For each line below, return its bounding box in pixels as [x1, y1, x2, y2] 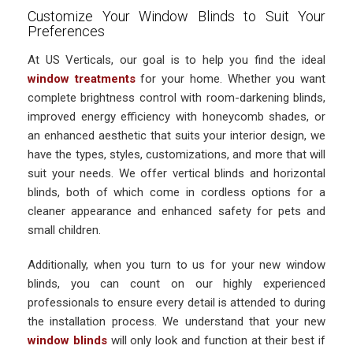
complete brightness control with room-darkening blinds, [28, 91, 325, 105]
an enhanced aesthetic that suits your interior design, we [28, 128, 325, 143]
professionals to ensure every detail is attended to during [28, 295, 325, 310]
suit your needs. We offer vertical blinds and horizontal [28, 166, 325, 180]
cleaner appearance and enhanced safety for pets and [28, 204, 325, 218]
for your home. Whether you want [135, 72, 326, 86]
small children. [28, 223, 101, 237]
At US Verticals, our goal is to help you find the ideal [28, 53, 325, 67]
